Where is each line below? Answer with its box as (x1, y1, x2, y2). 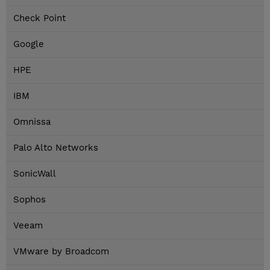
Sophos (13, 194, 46, 206)
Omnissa (13, 116, 51, 128)
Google (13, 39, 44, 50)
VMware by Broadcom (13, 246, 109, 257)
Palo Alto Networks (13, 142, 98, 154)
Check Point (13, 13, 66, 24)
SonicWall (13, 168, 56, 180)
